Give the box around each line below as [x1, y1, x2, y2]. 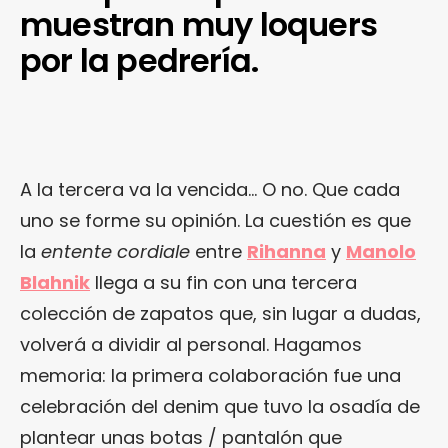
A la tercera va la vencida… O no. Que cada [20, 176, 400, 202]
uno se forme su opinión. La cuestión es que [20, 207, 411, 233]
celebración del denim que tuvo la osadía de [20, 393, 420, 419]
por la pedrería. [20, 37, 259, 83]
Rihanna [247, 238, 326, 264]
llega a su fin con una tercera [90, 269, 357, 295]
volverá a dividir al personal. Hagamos [20, 331, 362, 357]
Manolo [346, 238, 416, 264]
